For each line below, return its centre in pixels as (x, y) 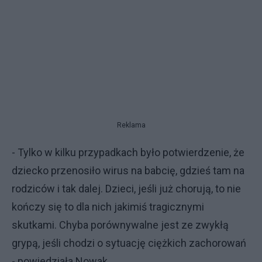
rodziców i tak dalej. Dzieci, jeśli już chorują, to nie (126, 188)
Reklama (131, 125)
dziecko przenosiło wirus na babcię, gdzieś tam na (128, 170)
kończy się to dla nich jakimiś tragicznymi (108, 206)
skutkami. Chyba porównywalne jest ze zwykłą (120, 225)
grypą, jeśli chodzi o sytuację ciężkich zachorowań (129, 243)
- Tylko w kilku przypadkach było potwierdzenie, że (128, 152)
